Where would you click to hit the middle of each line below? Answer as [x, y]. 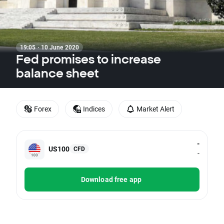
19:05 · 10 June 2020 [49, 47]
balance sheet [57, 73]
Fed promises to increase [88, 59]
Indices [94, 109]
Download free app [111, 179]
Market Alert [155, 109]
